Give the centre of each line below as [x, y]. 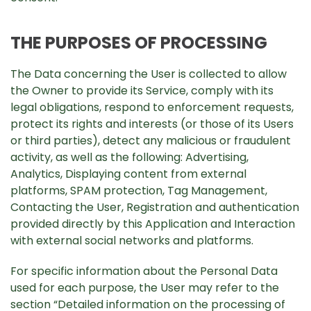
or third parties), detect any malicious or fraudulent [151, 141]
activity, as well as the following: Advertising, [129, 157]
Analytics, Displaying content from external [128, 174]
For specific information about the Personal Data [144, 271]
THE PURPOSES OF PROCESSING [139, 43]
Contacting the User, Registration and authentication [155, 207]
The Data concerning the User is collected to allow [149, 74]
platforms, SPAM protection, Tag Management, [139, 191]
